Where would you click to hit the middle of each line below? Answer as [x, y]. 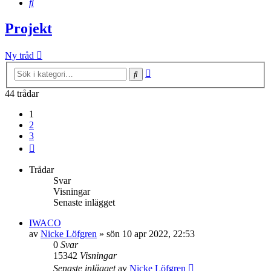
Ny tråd [19, 56]
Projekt [28, 28]
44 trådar [22, 93]
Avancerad [171, 71]
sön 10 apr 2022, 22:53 [151, 234]
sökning [166, 82]
